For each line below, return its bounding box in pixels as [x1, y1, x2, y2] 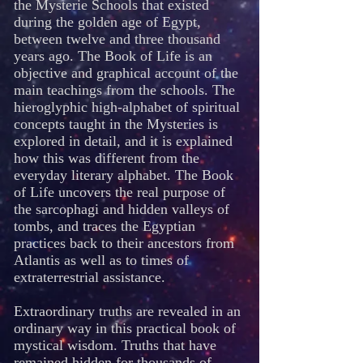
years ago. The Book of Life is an [14, 48, 212, 64]
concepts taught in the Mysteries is [14, 116, 218, 132]
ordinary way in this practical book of [14, 320, 236, 336]
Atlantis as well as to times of [14, 252, 189, 268]
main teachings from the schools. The [14, 82, 235, 98]
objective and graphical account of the [14, 65, 238, 81]
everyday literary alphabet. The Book [14, 167, 233, 183]
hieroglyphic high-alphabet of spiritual [14, 99, 240, 115]
